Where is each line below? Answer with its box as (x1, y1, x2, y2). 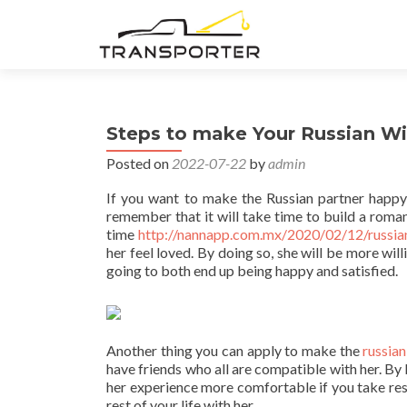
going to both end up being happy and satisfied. (106, 262, 398, 279)
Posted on (106, 154, 172, 172)
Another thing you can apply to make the (106, 342, 363, 359)
